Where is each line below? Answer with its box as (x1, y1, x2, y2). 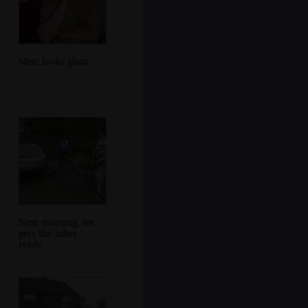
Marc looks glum (18, 55, 89, 67)
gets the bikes (18, 226, 77, 239)
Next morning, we (18, 215, 95, 228)
